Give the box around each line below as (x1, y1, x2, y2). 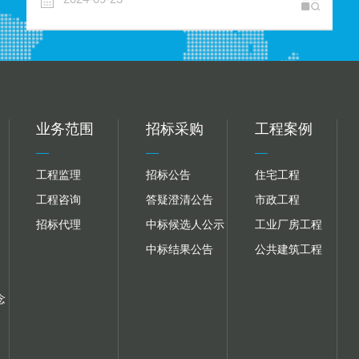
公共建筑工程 (254, 242, 322, 256)
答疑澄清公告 (145, 192, 213, 206)
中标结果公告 (145, 242, 213, 256)
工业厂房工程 (254, 217, 322, 231)
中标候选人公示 (145, 217, 224, 231)
